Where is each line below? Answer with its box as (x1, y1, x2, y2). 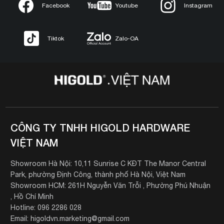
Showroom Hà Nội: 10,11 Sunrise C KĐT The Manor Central (10, 159, 206, 168)
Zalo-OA (115, 34, 139, 42)
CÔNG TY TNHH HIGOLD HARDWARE (10, 121, 190, 134)
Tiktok (47, 34, 64, 42)
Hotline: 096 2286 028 (10, 203, 81, 212)
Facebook (42, 1, 70, 9)
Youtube (115, 1, 138, 9)
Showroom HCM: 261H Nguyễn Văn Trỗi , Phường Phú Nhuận (10, 181, 210, 190)
